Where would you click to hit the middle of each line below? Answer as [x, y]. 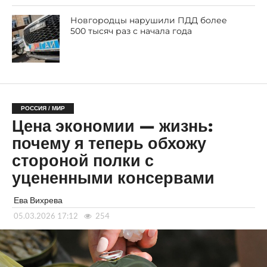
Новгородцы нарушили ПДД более [149, 20]
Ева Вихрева [38, 200]
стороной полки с [83, 161]
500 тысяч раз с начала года [131, 31]
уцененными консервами [113, 178]
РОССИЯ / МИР [43, 108]
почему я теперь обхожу [109, 143]
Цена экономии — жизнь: [112, 126]
